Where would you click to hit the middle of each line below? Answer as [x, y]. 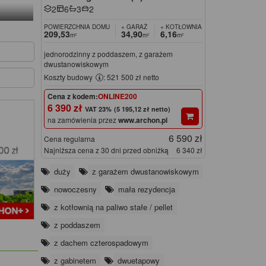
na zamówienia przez [83, 120]
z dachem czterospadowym [101, 243]
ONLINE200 [117, 96]
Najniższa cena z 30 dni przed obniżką [106, 150]
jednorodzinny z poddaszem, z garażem [108, 53]
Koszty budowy [69, 77]
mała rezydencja [146, 189]
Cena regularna [69, 139]
